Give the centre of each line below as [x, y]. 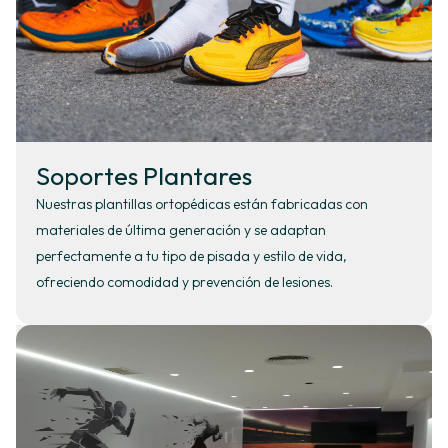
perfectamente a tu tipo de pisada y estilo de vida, [191, 255]
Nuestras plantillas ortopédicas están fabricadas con [202, 203]
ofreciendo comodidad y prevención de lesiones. [184, 281]
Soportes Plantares [144, 175]
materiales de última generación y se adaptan [181, 229]
